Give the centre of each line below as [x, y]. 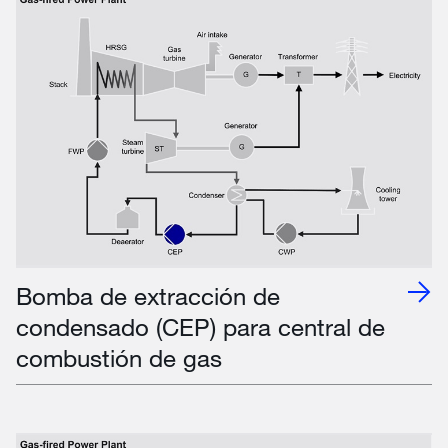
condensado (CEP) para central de [200, 326]
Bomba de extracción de [148, 295]
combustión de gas [119, 357]
